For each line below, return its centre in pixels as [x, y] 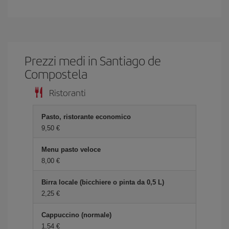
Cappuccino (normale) [76, 215]
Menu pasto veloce [71, 150]
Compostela [56, 74]
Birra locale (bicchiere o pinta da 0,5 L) [103, 182]
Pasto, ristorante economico [86, 117]
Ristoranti [67, 92]
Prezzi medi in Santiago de [93, 60]
